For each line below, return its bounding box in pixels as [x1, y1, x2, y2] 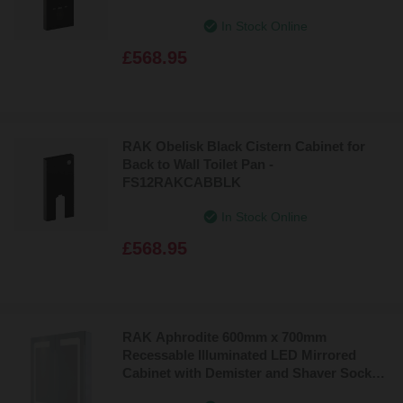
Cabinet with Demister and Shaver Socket [122, 364, 383, 381]
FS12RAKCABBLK [122, 174, 241, 190]
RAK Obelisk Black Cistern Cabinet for [122, 138, 365, 154]
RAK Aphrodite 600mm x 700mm [122, 328, 327, 345]
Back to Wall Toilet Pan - [122, 156, 273, 172]
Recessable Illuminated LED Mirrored [122, 346, 356, 363]
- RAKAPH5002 [122, 382, 218, 399]
